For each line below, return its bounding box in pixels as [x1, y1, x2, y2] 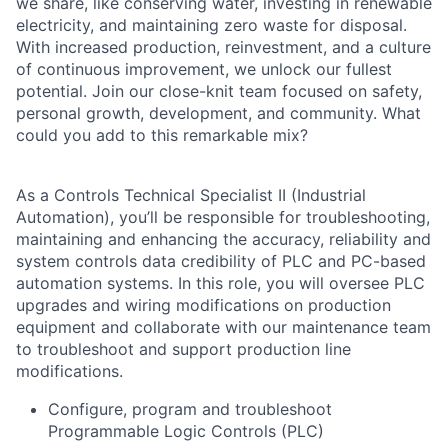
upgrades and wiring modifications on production [16, 295, 391, 316]
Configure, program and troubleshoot [48, 399, 332, 420]
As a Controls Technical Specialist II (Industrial [16, 185, 366, 206]
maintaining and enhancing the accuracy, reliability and [16, 229, 431, 250]
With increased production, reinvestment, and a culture [16, 37, 431, 58]
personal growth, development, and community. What [16, 103, 421, 124]
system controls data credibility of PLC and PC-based [16, 251, 426, 272]
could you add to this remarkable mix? [16, 125, 308, 146]
